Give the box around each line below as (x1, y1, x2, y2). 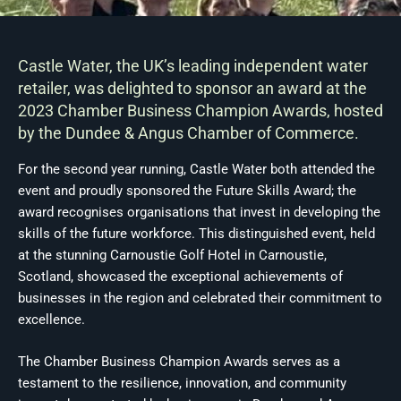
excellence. (18, 311, 85, 328)
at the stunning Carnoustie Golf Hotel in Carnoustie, (18, 247, 327, 263)
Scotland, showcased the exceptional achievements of (18, 269, 343, 285)
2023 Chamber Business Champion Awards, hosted (18, 101, 383, 120)
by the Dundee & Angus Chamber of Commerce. (18, 124, 359, 142)
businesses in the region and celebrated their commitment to (18, 290, 382, 306)
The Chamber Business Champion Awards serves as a (18, 353, 340, 370)
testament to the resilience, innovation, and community (18, 374, 346, 391)
